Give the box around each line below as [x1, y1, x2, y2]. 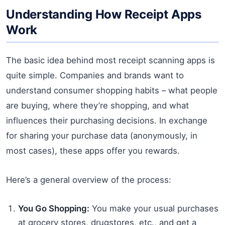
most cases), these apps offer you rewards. [6, 145, 180, 156]
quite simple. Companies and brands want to [6, 70, 184, 80]
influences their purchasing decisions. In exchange [6, 115, 207, 126]
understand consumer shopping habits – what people [6, 85, 217, 95]
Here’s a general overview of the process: [6, 174, 171, 185]
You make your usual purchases [89, 203, 218, 213]
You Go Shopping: [18, 203, 89, 213]
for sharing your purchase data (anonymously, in [6, 130, 197, 141]
